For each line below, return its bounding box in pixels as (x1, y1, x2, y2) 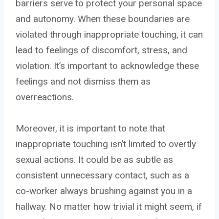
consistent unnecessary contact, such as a (16, 169, 189, 181)
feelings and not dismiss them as (16, 75, 151, 87)
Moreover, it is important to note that (16, 122, 165, 134)
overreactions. (16, 91, 74, 103)
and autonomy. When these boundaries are (16, 13, 190, 24)
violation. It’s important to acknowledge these (16, 60, 199, 71)
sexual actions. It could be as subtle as (16, 153, 173, 165)
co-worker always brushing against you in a (16, 185, 192, 197)
